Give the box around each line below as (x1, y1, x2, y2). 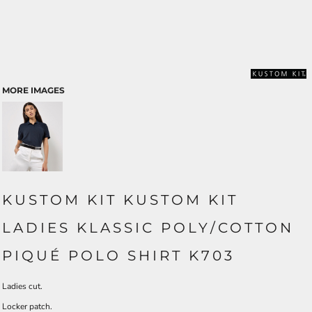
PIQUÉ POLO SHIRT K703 (2, 247, 235, 264)
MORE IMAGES (2, 85, 65, 95)
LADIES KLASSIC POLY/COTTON (2, 219, 294, 236)
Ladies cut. (2, 281, 42, 292)
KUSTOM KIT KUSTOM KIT (2, 192, 238, 208)
